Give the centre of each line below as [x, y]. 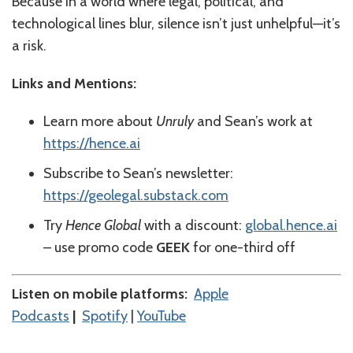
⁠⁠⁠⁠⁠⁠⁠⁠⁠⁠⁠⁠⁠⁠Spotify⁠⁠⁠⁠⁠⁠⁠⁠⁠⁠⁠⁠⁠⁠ [105, 316]
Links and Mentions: [74, 84]
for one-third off [243, 248]
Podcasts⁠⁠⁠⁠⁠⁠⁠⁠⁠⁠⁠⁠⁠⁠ [41, 316]
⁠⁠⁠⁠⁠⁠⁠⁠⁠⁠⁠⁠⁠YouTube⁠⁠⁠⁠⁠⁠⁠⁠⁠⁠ [162, 316]
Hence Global [103, 226]
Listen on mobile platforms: [103, 294]
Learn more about [100, 122]
